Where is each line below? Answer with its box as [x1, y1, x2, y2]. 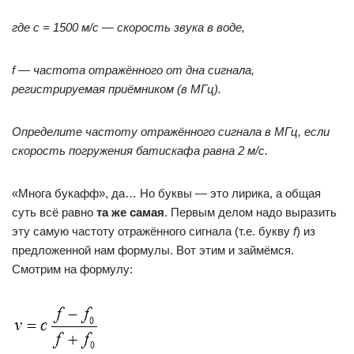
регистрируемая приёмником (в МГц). [12, 82, 221, 96]
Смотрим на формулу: [12, 262, 133, 276]
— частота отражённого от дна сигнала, [18, 63, 254, 77]
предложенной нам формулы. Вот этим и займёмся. [12, 243, 294, 257]
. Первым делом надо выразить [164, 205, 337, 219]
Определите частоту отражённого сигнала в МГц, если [12, 125, 330, 138]
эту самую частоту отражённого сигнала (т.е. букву [12, 224, 293, 238]
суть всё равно [12, 205, 96, 219]
